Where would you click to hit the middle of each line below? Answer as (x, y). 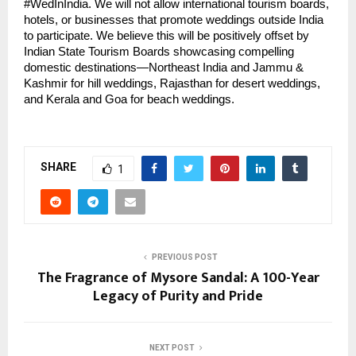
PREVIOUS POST (184, 257)
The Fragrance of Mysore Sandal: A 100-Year (178, 278)
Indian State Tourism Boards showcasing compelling (159, 51)
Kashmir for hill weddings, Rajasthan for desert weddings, (172, 83)
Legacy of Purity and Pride (178, 296)
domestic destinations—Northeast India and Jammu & (164, 67)
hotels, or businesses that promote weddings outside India (174, 19)
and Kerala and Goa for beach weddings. (129, 99)
